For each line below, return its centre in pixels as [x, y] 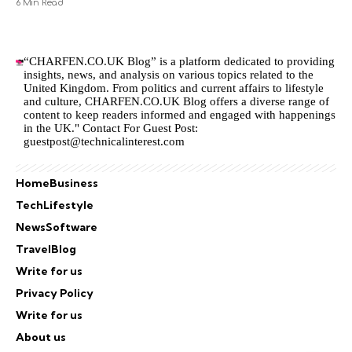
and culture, [55, 101]
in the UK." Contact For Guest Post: [111, 128]
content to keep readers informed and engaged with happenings [180, 115]
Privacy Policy [55, 293]
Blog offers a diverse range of [255, 101]
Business [74, 183]
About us [41, 337]
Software [71, 227]
